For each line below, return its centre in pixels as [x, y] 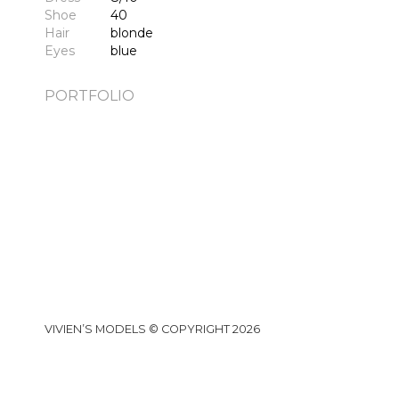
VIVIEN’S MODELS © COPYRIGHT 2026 [152, 329]
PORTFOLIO [90, 96]
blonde [132, 33]
